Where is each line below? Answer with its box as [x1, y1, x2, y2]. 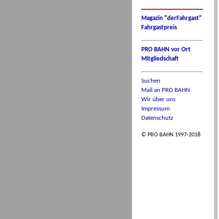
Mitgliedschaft [141, 56, 178, 62]
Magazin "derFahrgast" [141, 15, 202, 22]
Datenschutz [141, 115, 173, 121]
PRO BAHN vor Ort [141, 46, 191, 53]
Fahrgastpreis [141, 24, 177, 31]
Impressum [141, 106, 170, 112]
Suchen [141, 78, 160, 84]
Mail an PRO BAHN [141, 87, 190, 93]
